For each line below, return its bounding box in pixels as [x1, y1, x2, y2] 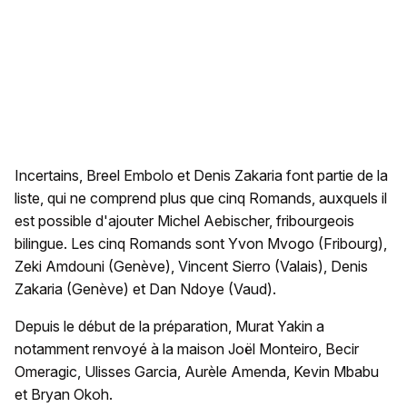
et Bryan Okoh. [15, 385, 113, 404]
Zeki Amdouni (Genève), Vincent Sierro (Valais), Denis [15, 257, 368, 276]
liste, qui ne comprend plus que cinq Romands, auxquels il [15, 189, 387, 208]
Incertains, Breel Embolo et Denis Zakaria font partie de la [15, 166, 388, 185]
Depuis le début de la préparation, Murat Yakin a [15, 317, 324, 336]
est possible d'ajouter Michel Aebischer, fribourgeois [15, 212, 354, 231]
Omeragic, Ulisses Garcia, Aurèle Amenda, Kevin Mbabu [15, 362, 379, 382]
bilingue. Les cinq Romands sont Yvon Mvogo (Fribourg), [15, 234, 387, 253]
